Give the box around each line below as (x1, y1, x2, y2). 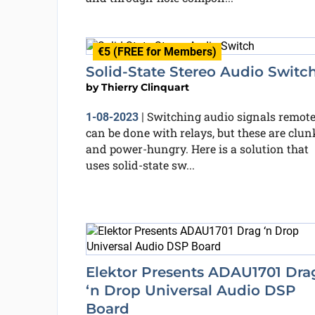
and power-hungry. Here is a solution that (85, 141, 309, 156)
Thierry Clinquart (101, 80, 189, 94)
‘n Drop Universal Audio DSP (85, 281, 296, 299)
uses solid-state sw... (85, 157, 195, 172)
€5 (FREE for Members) (97, 44, 217, 58)
